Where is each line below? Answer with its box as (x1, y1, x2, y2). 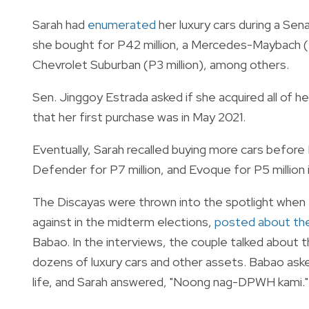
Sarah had (32, 16, 88, 32)
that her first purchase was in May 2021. (32, 108, 246, 125)
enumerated (88, 16, 156, 32)
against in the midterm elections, (32, 213, 215, 230)
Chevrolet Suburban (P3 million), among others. (32, 56, 289, 72)
